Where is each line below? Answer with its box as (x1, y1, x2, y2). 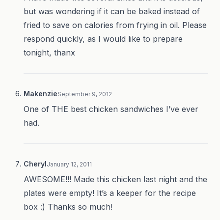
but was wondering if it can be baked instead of (24, 6, 200, 17)
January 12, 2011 (47, 161, 92, 168)
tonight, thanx (24, 48, 75, 58)
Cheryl (24, 160, 47, 168)
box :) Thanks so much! (24, 202, 112, 212)
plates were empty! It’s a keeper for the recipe (24, 188, 196, 198)
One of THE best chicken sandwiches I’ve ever (24, 104, 198, 114)
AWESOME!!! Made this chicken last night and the (24, 174, 207, 185)
